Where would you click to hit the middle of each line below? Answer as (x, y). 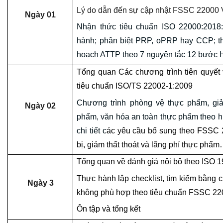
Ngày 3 (40, 183)
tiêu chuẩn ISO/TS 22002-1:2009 (135, 86)
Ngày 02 (40, 106)
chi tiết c (92, 130)
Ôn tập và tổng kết (109, 209)
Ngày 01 (40, 15)
